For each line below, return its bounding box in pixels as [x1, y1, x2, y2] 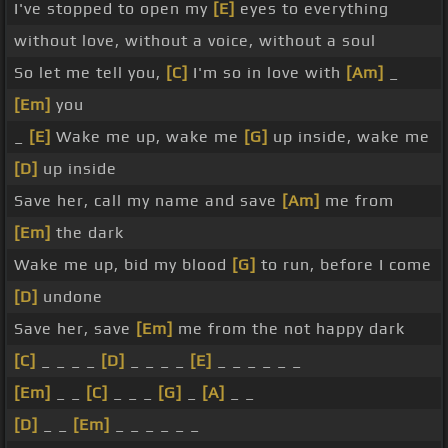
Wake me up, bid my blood [14, 255, 232, 275]
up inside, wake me [268, 127, 430, 147]
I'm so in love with [188, 63, 346, 83]
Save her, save [14, 319, 136, 339]
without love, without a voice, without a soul [14, 31, 376, 51]
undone [38, 287, 103, 307]
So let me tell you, [14, 63, 166, 83]
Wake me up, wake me [51, 127, 244, 147]
